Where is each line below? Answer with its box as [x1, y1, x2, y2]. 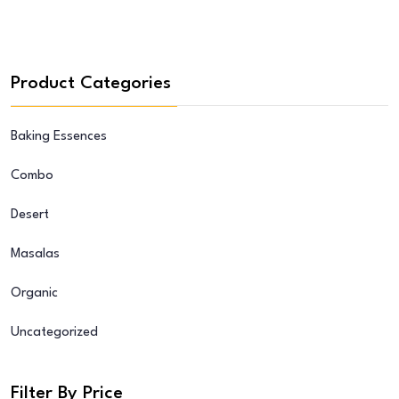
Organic [11, 286, 58, 300]
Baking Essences [11, 129, 107, 143]
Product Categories [11, 74, 171, 93]
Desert [11, 208, 49, 222]
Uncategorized [11, 325, 98, 339]
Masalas [11, 247, 60, 261]
